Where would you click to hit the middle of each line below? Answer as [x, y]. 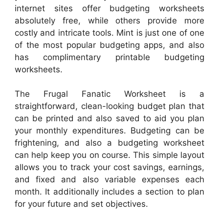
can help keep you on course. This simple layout [109, 155]
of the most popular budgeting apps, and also [109, 45]
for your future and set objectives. [81, 204]
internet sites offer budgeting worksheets [109, 8]
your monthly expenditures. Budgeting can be [109, 131]
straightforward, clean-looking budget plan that [109, 106]
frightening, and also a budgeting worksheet [109, 143]
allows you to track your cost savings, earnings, [109, 167]
